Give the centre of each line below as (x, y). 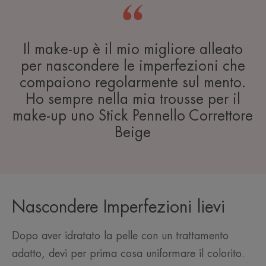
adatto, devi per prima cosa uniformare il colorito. (128, 254)
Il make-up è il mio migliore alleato (133, 50)
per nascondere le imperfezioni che (133, 66)
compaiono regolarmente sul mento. (133, 83)
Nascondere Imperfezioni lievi (118, 208)
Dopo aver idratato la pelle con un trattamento (120, 236)
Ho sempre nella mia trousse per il (133, 99)
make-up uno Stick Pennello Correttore (133, 116)
